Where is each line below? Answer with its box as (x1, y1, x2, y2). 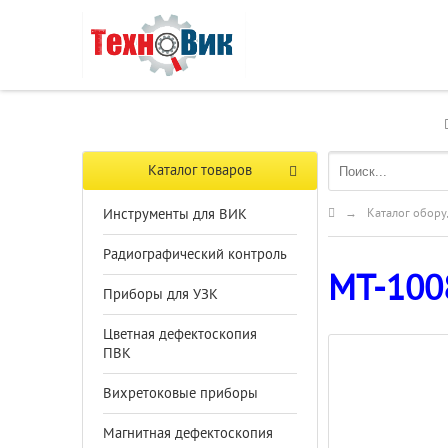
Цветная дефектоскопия (103, 326, 257, 343)
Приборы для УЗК (103, 286, 218, 303)
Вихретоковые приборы (103, 385, 258, 402)
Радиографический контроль (103, 246, 287, 263)
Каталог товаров (148, 162, 252, 179)
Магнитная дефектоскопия (103, 425, 273, 442)
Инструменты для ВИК (103, 206, 247, 223)
